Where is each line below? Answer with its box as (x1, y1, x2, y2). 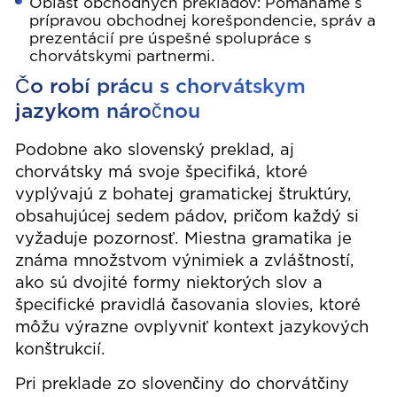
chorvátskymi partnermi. (29, 49, 215, 64)
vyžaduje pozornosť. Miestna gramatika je (15, 232, 353, 247)
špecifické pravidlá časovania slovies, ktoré (15, 299, 362, 314)
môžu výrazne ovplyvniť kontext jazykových (15, 321, 370, 336)
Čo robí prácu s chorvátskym (15, 78, 307, 97)
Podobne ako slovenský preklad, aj (15, 144, 295, 159)
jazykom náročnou (15, 103, 201, 122)
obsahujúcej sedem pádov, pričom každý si (15, 210, 360, 225)
